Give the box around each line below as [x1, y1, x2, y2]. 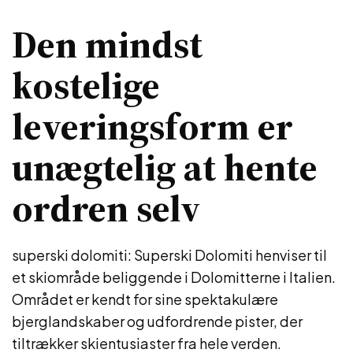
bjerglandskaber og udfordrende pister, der [12, 312, 303, 330]
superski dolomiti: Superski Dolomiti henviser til [12, 246, 327, 264]
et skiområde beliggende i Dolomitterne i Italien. [12, 268, 336, 286]
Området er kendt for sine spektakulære [12, 290, 278, 308]
